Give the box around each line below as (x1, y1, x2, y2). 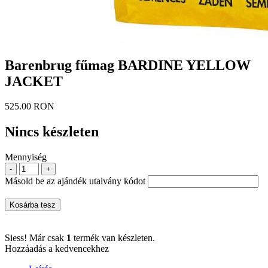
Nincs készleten (5, 124, 99, 140)
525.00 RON (5, 101, 54, 112)
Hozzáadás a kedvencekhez (5, 243, 109, 254)
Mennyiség (5, 152, 47, 163)
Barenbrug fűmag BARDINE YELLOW (5, 57, 251, 73)
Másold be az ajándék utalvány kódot (5, 176, 145, 187)
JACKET (5, 73, 63, 89)
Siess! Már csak (5, 233, 66, 243)
